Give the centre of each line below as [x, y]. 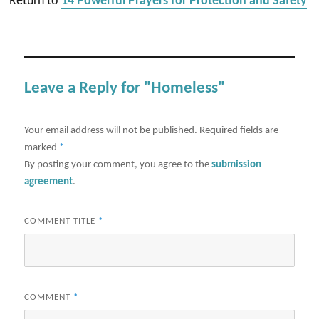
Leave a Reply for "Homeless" [125, 89]
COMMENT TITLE [62, 221]
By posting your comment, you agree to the [118, 164]
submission [237, 164]
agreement [49, 182]
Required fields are [239, 130]
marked [42, 147]
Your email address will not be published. [111, 130]
